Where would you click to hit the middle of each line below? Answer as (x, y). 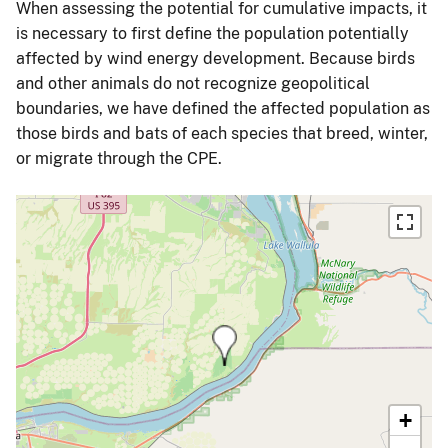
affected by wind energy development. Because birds (215, 59)
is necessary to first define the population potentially (212, 34)
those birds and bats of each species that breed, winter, (222, 134)
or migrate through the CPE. (119, 159)
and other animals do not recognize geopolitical (193, 84)
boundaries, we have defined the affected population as (223, 109)
